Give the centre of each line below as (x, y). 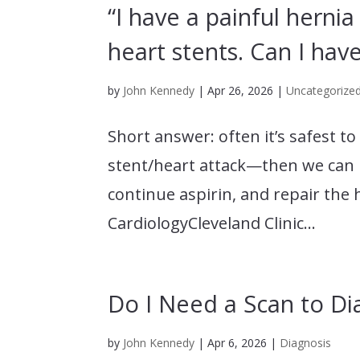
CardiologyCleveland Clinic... (212, 223)
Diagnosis (306, 342)
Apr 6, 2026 (237, 342)
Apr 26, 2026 (241, 90)
